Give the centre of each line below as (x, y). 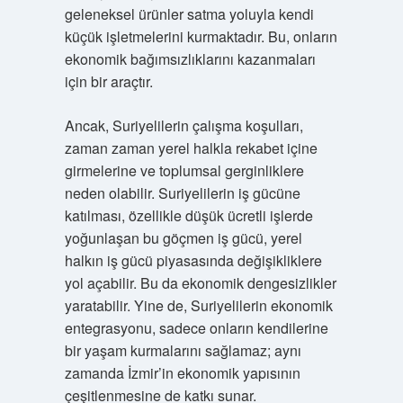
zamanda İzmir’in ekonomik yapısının (182, 373)
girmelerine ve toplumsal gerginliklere (184, 170)
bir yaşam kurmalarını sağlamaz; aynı (183, 350)
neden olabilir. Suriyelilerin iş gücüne (182, 193)
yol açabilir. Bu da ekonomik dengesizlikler (200, 283)
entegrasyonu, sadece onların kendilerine (196, 328)
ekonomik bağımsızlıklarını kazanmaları (190, 59)
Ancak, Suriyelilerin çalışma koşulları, (184, 125)
